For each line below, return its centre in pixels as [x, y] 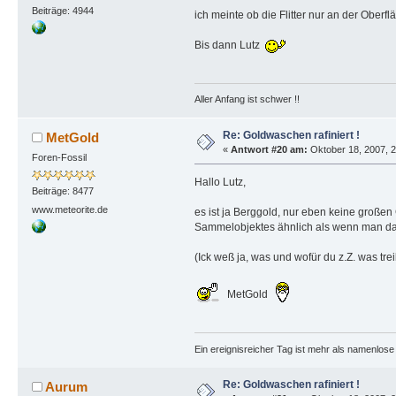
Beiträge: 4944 [62, 11]
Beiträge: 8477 [62, 190]
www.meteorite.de [69, 209]
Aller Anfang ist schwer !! [247, 99]
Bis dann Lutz [229, 45]
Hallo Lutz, [220, 183]
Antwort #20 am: [269, 150]
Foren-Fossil [59, 158]
